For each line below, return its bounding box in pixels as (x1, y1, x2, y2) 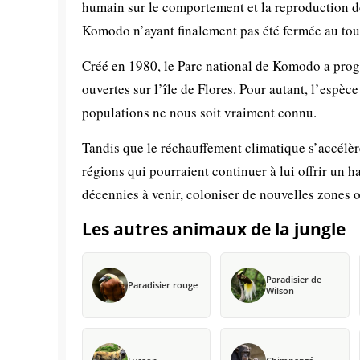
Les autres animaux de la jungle (82, 217, 346, 240)
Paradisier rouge (128, 278, 198, 291)
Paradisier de (266, 272, 322, 285)
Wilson (266, 284, 295, 297)
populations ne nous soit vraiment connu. (82, 102, 317, 121)
